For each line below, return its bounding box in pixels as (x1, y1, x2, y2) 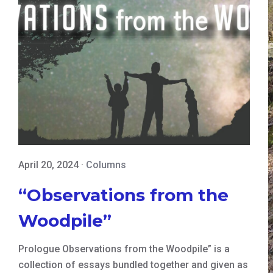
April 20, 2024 (18, 158, 79, 171)
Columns (86, 158, 126, 171)
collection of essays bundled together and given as (18, 258, 248, 271)
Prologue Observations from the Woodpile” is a (18, 243, 230, 255)
